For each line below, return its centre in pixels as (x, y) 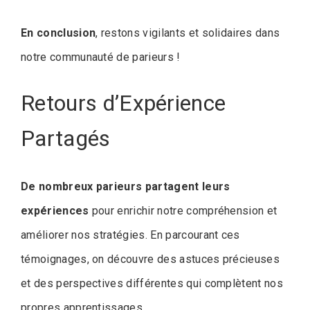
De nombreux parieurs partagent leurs (126, 186)
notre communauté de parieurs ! (101, 57)
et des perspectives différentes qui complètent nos (152, 283)
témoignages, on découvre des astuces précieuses (151, 259)
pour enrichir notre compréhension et (183, 210)
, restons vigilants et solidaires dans (188, 33)
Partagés (66, 139)
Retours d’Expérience (124, 103)
